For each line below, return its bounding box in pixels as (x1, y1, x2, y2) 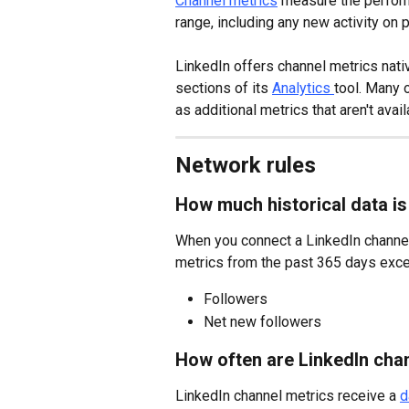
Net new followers (204, 312, 321, 330)
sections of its (175, 79, 272, 98)
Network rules (175, 152, 316, 179)
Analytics (272, 79, 334, 98)
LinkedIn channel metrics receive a (175, 387, 400, 405)
